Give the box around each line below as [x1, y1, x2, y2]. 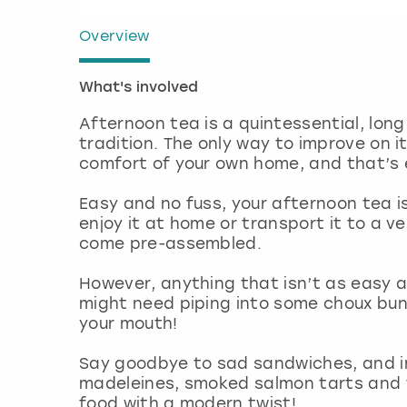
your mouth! [79, 313, 178, 333]
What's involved [79, 80, 198, 95]
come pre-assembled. [79, 233, 267, 253]
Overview [79, 26, 150, 45]
